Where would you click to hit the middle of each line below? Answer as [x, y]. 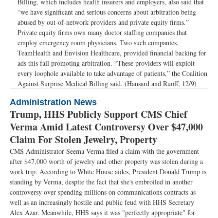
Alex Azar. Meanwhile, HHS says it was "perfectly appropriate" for [102, 212]
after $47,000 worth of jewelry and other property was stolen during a [106, 161]
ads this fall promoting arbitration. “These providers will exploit [106, 63]
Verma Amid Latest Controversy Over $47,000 [106, 127]
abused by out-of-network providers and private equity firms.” [103, 22]
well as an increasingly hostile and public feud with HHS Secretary [102, 202]
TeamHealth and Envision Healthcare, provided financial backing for [112, 53]
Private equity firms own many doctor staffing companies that [102, 32]
